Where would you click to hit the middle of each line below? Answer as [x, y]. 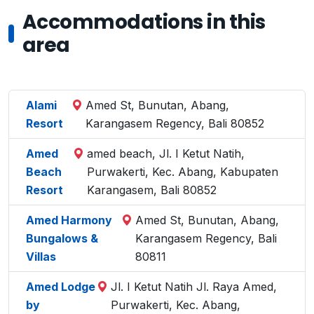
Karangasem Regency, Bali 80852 [175, 123]
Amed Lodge [61, 287]
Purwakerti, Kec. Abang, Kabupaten [183, 172]
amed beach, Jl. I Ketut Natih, [166, 153]
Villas [41, 257]
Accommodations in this [144, 22]
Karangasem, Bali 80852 [152, 190]
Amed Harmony [69, 220]
